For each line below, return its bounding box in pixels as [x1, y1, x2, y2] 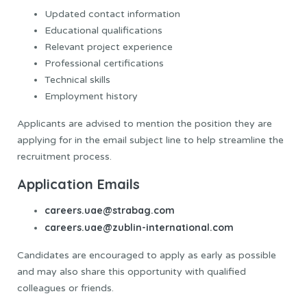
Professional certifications [45, 58, 164, 70]
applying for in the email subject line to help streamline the [17, 134, 284, 147]
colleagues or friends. [17, 282, 114, 294]
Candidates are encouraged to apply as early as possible [17, 249, 276, 261]
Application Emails [17, 175, 140, 193]
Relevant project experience [45, 41, 173, 53]
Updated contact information [45, 8, 180, 21]
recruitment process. [17, 151, 112, 163]
